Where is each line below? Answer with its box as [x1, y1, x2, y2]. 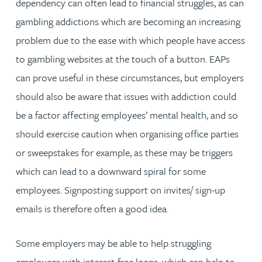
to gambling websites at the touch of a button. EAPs [16, 51, 230, 66]
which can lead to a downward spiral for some [16, 164, 206, 178]
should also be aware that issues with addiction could [16, 89, 236, 104]
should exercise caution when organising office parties [16, 126, 239, 141]
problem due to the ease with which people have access [16, 33, 245, 47]
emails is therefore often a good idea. [16, 201, 168, 216]
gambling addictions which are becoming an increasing [16, 14, 240, 29]
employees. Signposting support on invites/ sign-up [16, 182, 225, 197]
